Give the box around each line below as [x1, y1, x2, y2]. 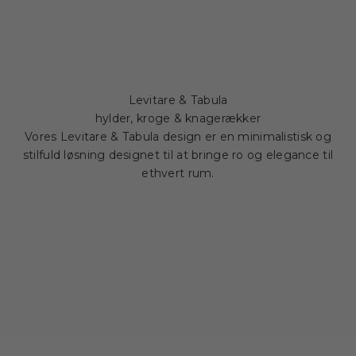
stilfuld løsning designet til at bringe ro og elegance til [22, 147, 334, 162]
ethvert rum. [141, 165, 215, 180]
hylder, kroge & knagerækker [95, 110, 261, 126]
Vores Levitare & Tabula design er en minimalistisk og [25, 129, 331, 144]
